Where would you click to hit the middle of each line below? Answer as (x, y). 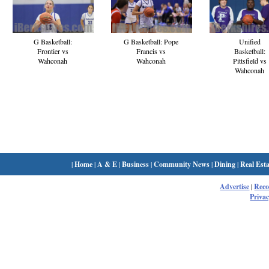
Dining (225, 164)
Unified (250, 41)
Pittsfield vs (250, 60)
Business (136, 164)
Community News (182, 164)
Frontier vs (53, 51)
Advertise (235, 186)
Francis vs (151, 51)
